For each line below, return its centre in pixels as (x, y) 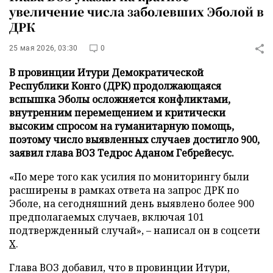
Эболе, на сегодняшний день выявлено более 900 (132, 204)
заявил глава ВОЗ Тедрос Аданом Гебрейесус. (122, 153)
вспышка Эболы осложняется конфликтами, (120, 99)
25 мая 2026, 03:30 (44, 48)
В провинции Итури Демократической (106, 73)
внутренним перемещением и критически (117, 113)
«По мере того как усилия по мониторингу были (129, 177)
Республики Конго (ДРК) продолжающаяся (115, 86)
